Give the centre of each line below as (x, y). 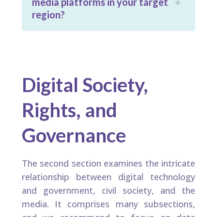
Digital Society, (85, 85)
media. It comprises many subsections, (108, 204)
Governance (74, 135)
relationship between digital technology (108, 177)
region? (48, 15)
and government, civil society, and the (108, 191)
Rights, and (69, 110)
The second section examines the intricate (108, 163)
